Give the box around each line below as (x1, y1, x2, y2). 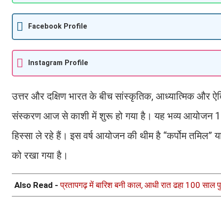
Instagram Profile (28, 59, 88, 68)
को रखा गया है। (12, 149, 68, 161)
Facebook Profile (28, 22, 87, 31)
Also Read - (14, 180, 60, 190)
